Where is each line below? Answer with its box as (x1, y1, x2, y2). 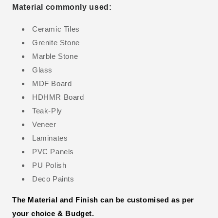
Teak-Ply (32, 106, 62, 115)
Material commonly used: (12, 2, 114, 11)
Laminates (32, 133, 68, 142)
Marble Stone (32, 52, 78, 60)
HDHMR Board (32, 92, 84, 101)
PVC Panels (32, 147, 74, 156)
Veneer (32, 120, 56, 128)
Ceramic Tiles (32, 24, 80, 33)
